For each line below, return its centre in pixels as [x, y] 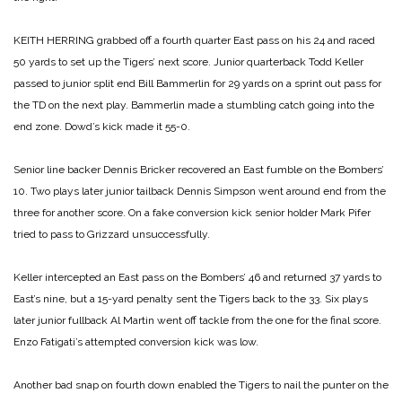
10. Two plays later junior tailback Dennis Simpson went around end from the [200, 191]
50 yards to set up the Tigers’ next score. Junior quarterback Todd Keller [188, 61]
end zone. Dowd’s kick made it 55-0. [102, 126]
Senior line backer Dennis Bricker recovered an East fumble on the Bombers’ [199, 169]
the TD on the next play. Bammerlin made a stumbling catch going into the [194, 105]
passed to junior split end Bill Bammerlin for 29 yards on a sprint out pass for [197, 83]
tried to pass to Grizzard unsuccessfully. [112, 234]
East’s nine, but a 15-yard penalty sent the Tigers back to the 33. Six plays [191, 298]
